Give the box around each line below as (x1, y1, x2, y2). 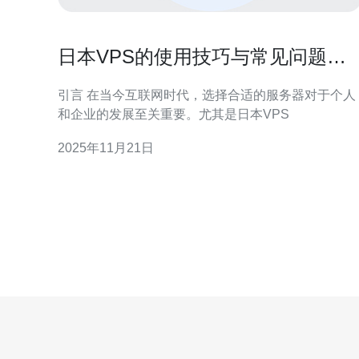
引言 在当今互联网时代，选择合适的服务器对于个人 (58, 88, 356, 102)
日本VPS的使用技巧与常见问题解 (58, 46, 346, 67)
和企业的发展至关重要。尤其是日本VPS (58, 107, 289, 121)
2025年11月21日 (58, 141, 154, 155)
